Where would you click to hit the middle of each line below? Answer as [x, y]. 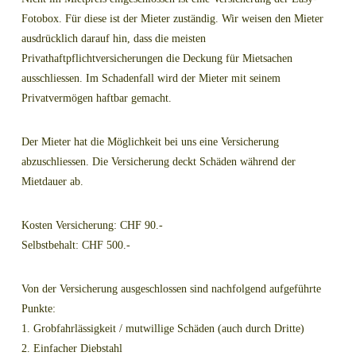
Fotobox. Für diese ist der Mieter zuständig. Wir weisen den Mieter [172, 19]
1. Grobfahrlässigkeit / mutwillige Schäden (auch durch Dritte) [163, 329]
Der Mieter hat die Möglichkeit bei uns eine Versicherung [150, 142]
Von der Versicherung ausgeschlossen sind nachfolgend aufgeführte [171, 289]
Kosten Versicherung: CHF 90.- [92, 226]
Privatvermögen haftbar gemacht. [96, 99]
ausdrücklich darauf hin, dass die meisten [113, 39]
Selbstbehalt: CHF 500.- [75, 246]
